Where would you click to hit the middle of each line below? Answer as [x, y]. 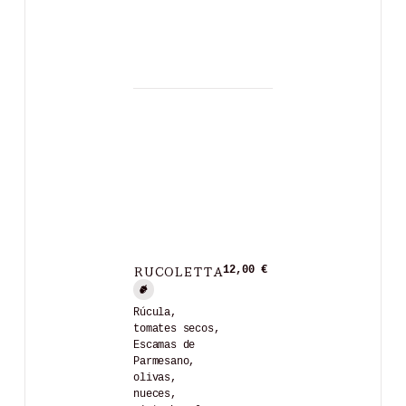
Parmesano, [164, 361]
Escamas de [164, 345]
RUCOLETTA [179, 270]
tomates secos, [177, 329]
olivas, [155, 377]
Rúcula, [155, 312]
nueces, [155, 394]
